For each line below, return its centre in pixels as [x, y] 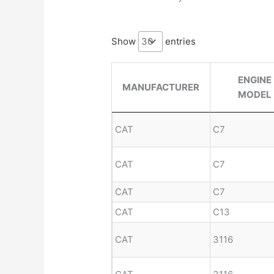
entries [180, 42]
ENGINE [254, 80]
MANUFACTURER [161, 87]
